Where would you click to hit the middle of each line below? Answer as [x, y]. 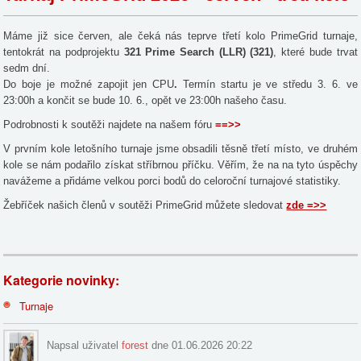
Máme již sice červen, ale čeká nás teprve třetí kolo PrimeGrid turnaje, [180, 35]
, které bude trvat [315, 52]
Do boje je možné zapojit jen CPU [89, 84]
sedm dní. [27, 68]
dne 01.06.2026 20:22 [201, 345]
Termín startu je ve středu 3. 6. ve [270, 84]
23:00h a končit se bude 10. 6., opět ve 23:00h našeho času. [145, 100]
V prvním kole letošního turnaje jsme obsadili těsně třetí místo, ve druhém [180, 148]
